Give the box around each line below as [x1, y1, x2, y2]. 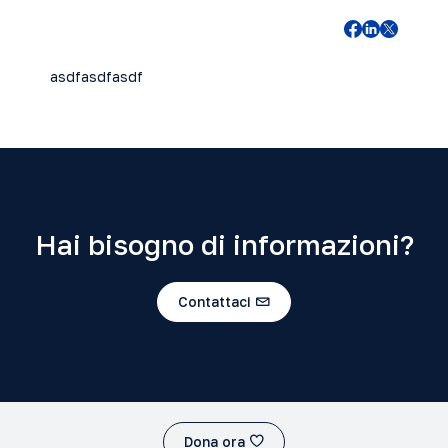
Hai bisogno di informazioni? [34, 228, 414, 261]
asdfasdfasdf [50, 68, 143, 85]
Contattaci [178, 292, 251, 310]
